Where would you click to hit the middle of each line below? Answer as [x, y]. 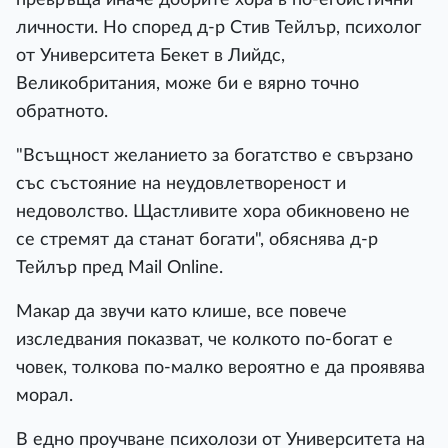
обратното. [62, 111]
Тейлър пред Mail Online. [119, 267]
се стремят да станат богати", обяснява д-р [197, 239]
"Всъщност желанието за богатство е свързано [214, 155]
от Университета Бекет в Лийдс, [150, 55]
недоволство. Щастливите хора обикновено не [213, 211]
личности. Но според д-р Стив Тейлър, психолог [218, 27]
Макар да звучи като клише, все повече [181, 311]
